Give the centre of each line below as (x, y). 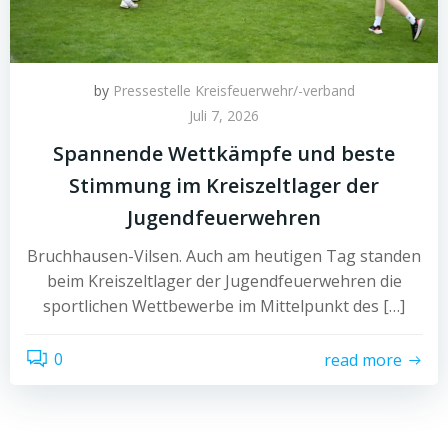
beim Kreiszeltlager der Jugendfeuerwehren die (224, 281)
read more (363, 359)
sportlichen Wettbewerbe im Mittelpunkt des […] (224, 306)
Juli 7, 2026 (224, 116)
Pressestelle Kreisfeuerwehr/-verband (233, 91)
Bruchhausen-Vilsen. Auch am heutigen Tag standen (224, 256)
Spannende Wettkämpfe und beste (224, 154)
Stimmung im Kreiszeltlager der (224, 186)
